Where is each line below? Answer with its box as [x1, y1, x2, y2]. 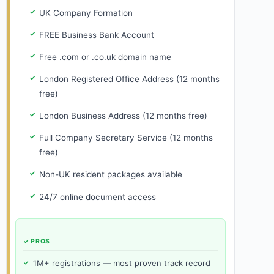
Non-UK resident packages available [39, 169, 182, 180]
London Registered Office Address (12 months [39, 74, 220, 84]
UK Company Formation [39, 8, 133, 18]
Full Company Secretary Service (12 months [39, 133, 213, 143]
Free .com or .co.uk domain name [39, 52, 171, 62]
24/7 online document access [39, 191, 156, 202]
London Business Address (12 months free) [39, 111, 207, 121]
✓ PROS [23, 237, 50, 245]
